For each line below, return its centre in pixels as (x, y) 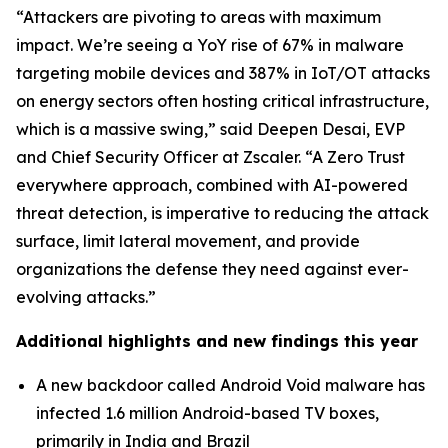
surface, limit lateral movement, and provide (188, 241)
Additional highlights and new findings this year (217, 341)
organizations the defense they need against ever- (212, 269)
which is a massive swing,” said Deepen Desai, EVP (210, 129)
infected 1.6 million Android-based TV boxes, (207, 413)
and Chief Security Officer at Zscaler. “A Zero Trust (210, 157)
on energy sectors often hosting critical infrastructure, (222, 101)
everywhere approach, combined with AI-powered (212, 185)
